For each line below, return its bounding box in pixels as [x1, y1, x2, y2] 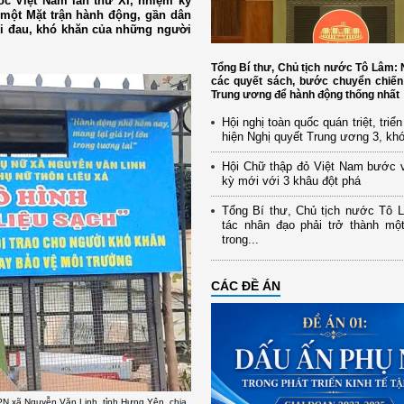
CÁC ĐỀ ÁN [210, 279, 280, 294]
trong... [221, 233, 259, 247]
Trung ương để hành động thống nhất [210, 88, 399, 102]
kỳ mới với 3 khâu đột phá [221, 174, 361, 188]
